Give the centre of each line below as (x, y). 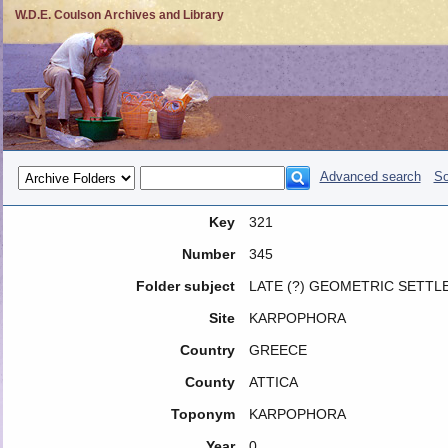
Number (208, 254)
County (209, 382)
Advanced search (370, 177)
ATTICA (273, 382)
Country (207, 350)
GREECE (277, 350)
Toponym (202, 414)
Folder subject (185, 286)
